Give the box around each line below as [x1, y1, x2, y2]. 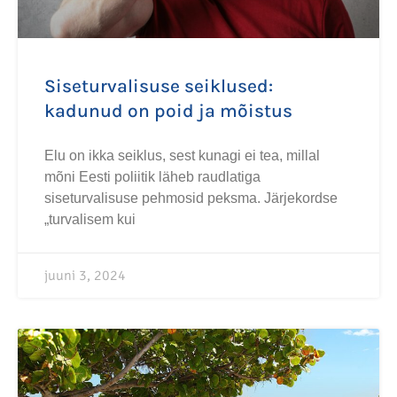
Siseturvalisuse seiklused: [44, 75, 273, 97]
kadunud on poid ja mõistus [44, 100, 292, 121]
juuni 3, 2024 [44, 267, 126, 284]
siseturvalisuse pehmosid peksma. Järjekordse [44, 191, 338, 206]
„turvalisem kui [44, 212, 136, 227]
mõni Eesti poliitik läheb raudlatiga [44, 169, 261, 184]
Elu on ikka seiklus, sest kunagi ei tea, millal [44, 148, 320, 163]
